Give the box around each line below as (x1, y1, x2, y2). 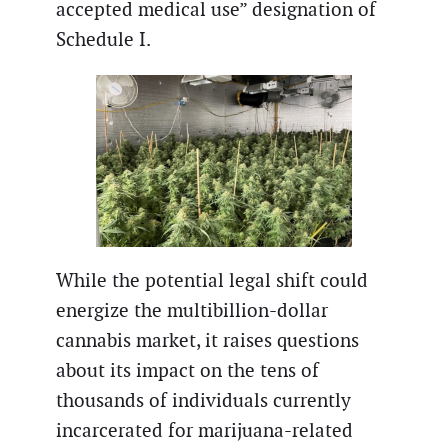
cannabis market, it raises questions (56, 328, 359, 354)
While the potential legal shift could (56, 268, 368, 294)
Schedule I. (56, 27, 151, 53)
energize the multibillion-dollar (56, 298, 328, 324)
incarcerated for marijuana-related (56, 418, 353, 444)
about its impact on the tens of (56, 358, 319, 384)
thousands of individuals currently (56, 388, 351, 414)
